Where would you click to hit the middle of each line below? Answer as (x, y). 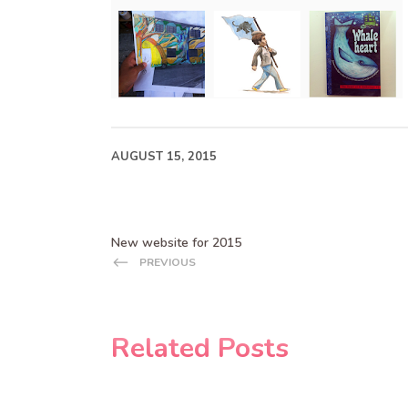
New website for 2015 (176, 243)
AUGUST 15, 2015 (164, 157)
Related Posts (200, 348)
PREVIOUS (168, 263)
